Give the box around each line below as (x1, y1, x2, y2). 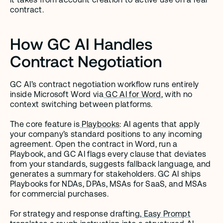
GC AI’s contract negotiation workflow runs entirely (10, 80, 199, 89)
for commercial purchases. (10, 189, 109, 199)
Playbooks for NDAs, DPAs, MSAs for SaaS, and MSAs (10, 179, 207, 189)
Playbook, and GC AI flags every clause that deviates (10, 149, 207, 159)
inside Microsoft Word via (10, 90, 104, 99)
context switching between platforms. (10, 100, 153, 109)
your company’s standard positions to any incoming (10, 129, 203, 139)
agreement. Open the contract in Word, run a (10, 139, 178, 149)
